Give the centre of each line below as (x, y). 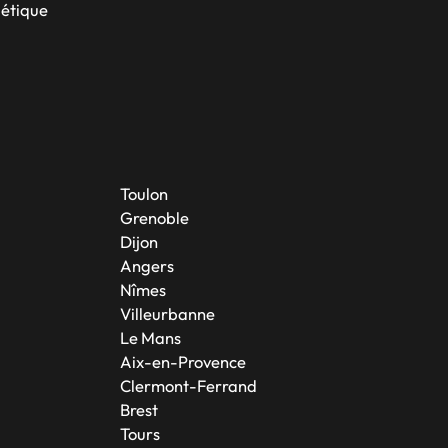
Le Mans (150, 338)
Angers (146, 266)
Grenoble (154, 218)
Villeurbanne (167, 314)
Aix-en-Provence (182, 362)
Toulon (143, 194)
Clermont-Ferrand (188, 386)
